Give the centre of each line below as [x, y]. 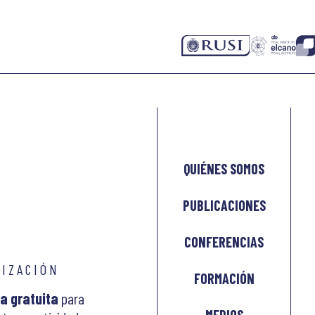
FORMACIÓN [224, 279]
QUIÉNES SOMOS [224, 169]
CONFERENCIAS [224, 242]
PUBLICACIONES [224, 206]
